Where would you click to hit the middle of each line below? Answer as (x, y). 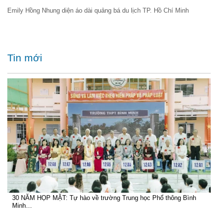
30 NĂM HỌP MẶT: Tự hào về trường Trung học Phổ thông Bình (104, 198)
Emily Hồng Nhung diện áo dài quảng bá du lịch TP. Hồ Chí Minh (100, 10)
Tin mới (25, 58)
